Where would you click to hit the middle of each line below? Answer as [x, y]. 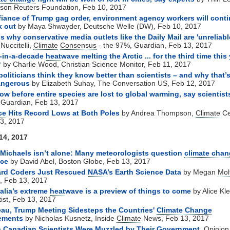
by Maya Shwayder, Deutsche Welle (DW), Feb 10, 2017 [109, 26]
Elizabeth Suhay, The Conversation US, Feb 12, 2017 [128, 83]
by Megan [199, 172]
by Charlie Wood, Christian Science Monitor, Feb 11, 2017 [96, 64]
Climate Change [184, 210]
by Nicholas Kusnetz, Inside [70, 218]
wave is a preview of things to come [128, 191]
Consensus [78, 45]
